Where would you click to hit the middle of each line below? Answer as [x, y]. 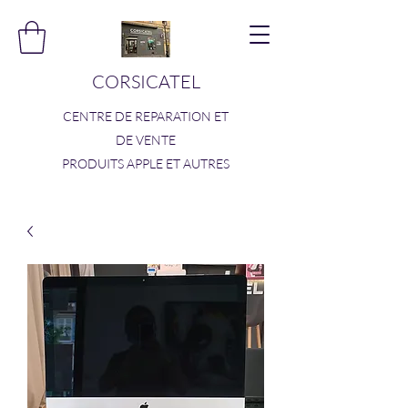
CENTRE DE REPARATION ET [146, 116]
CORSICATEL [146, 82]
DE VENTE [146, 140]
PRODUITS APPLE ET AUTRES [146, 163]
